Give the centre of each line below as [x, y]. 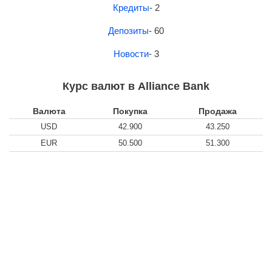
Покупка [130, 111]
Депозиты [128, 31]
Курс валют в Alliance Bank [136, 86]
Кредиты [131, 8]
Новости [131, 54]
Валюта [49, 111]
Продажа [217, 111]
